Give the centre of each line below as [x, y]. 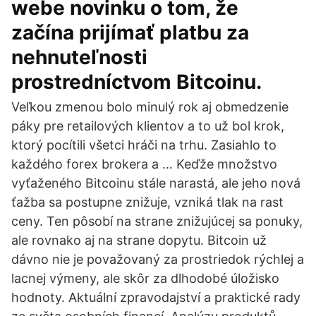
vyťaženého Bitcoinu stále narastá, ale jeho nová [156, 183]
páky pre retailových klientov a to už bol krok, [148, 126]
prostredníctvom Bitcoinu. [136, 82]
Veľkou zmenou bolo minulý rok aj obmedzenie [150, 107]
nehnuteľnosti [79, 57]
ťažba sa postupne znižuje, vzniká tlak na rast [147, 202]
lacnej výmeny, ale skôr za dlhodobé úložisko [145, 278]
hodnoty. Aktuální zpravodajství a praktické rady [156, 297]
